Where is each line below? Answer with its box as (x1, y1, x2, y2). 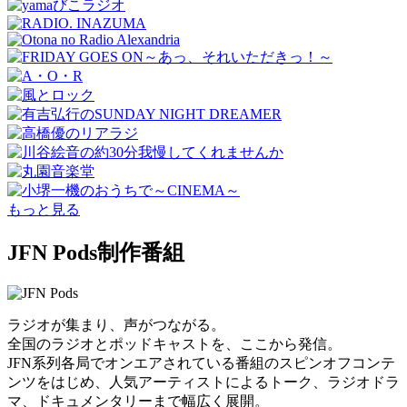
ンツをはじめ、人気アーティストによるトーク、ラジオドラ (7, 373, 400, 390)
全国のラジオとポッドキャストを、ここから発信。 (7, 335, 342, 352)
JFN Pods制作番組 (7, 241, 184, 265)
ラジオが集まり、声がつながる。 (7, 316, 225, 333)
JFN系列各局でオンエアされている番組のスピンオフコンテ (7, 354, 395, 371)
